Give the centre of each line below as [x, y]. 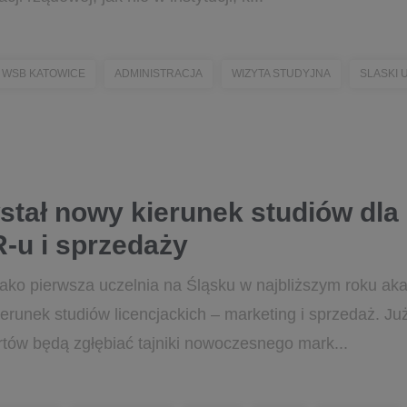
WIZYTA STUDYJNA [281, 74]
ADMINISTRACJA [159, 74]
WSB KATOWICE [44, 74]
